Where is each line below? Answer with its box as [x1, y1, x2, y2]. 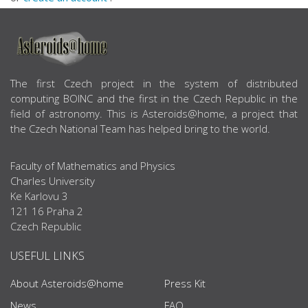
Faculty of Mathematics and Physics [10, 159, 175, 173]
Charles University [10, 174, 95, 188]
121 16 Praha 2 [10, 204, 83, 218]
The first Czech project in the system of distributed [10, 76, 298, 90]
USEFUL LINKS [10, 248, 85, 263]
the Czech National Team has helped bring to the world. [10, 122, 270, 135]
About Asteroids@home [10, 276, 124, 290]
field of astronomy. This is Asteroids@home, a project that [10, 107, 298, 120]
